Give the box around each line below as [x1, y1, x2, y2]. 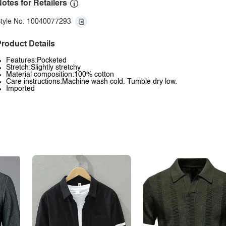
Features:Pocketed [6, 57, 67, 64]
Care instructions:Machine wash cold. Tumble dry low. [6, 78, 177, 85]
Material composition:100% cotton [6, 71, 114, 78]
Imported [6, 85, 35, 92]
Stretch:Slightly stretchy [6, 64, 81, 71]
